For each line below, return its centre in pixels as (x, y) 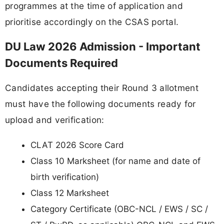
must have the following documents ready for (100, 104)
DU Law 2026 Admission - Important (103, 47)
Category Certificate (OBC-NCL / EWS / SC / (119, 209)
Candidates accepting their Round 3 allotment (102, 88)
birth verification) (65, 177)
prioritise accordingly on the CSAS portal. (92, 22)
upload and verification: (55, 120)
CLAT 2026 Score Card (77, 145)
